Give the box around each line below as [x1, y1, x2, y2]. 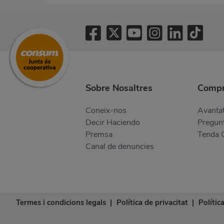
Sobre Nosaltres [85, 81, 152, 94]
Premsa [85, 128, 112, 140]
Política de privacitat [116, 197, 188, 207]
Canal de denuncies [85, 140, 154, 152]
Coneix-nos [85, 104, 126, 116]
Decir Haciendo [85, 116, 140, 128]
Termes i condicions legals [15, 197, 106, 207]
